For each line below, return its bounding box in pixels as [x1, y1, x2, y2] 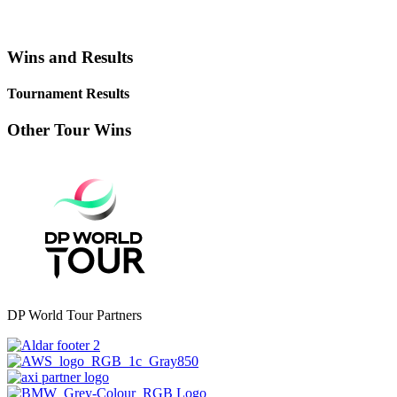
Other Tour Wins [7, 121, 131, 140]
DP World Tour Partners [7, 307, 142, 323]
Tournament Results [7, 85, 129, 101]
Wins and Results [7, 47, 133, 66]
